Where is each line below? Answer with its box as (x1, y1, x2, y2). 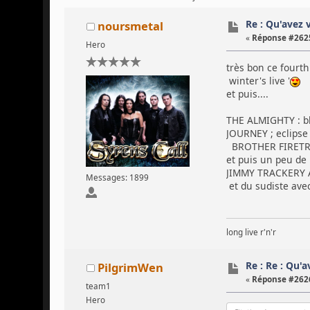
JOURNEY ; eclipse (226, 126, 308, 140)
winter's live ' (226, 73, 290, 87)
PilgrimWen (97, 259, 163, 276)
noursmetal (97, 18, 163, 35)
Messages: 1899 (85, 172, 149, 183)
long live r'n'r (226, 226, 276, 237)
